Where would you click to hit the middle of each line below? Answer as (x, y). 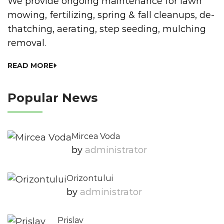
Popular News (52, 98)
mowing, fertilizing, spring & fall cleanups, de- (111, 15)
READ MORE (30, 65)
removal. (27, 43)
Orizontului (90, 178)
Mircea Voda (96, 136)
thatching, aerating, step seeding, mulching (107, 29)
